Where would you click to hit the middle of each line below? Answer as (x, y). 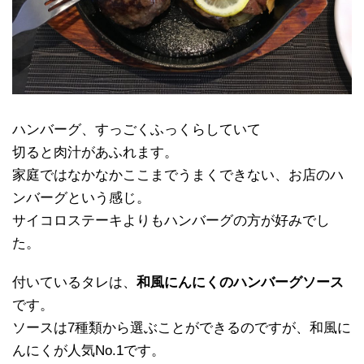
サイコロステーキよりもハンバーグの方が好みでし (171, 220)
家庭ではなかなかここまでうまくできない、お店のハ (178, 175)
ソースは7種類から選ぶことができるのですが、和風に (182, 327)
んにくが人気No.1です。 (89, 350)
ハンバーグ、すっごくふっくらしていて (136, 129)
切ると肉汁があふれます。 (95, 152)
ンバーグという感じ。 (81, 197)
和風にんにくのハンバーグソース (240, 282)
